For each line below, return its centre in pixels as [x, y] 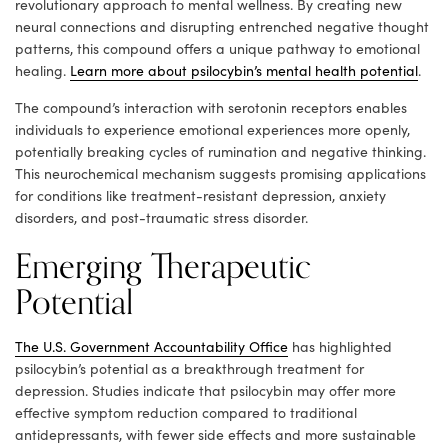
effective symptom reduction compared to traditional [186, 413]
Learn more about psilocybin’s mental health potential [244, 71]
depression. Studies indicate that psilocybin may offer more [205, 391]
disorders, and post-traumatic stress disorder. [161, 218]
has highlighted [340, 347]
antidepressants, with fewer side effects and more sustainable [215, 435]
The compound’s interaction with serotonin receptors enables [211, 108]
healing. [42, 71]
